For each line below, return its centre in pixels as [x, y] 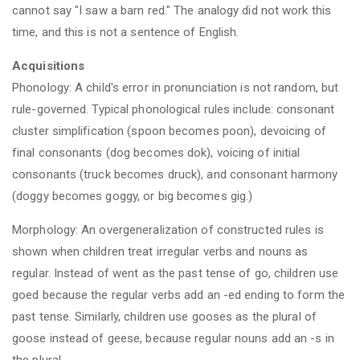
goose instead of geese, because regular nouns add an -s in [173, 338]
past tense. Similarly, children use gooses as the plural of [164, 316]
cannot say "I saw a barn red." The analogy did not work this [172, 10]
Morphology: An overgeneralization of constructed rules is [168, 229]
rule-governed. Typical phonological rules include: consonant [174, 109]
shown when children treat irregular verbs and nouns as [160, 251]
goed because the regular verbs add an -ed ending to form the [179, 295]
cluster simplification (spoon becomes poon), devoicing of [169, 131]
